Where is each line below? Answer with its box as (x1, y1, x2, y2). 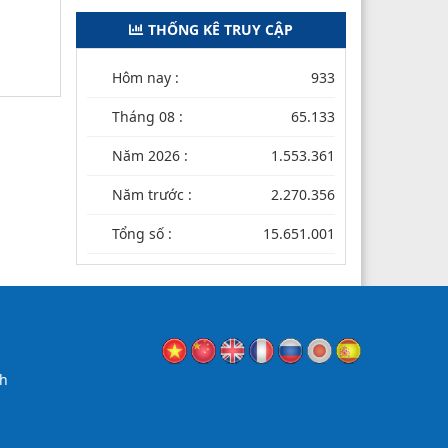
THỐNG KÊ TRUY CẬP (148, 19, 293, 39)
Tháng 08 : (112, 106, 183, 126)
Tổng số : (112, 223, 172, 243)
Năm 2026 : (112, 145, 188, 165)
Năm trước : (112, 184, 192, 204)
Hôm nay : (112, 67, 179, 87)
